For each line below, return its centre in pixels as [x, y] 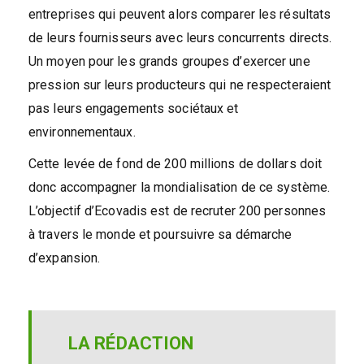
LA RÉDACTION [131, 344]
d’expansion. [65, 258]
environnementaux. [82, 132]
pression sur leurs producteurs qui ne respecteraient [180, 85]
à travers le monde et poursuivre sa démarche [160, 235]
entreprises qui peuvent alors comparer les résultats [180, 15]
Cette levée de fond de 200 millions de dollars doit [175, 164]
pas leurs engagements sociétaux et [134, 109]
